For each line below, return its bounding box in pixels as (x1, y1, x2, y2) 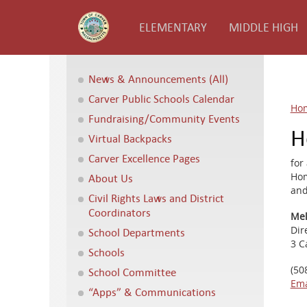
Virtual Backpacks (88, 131, 172, 145)
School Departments (88, 225, 185, 239)
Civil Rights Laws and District (88, 191, 224, 205)
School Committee (88, 265, 176, 279)
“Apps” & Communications (88, 284, 216, 299)
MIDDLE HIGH (229, 19, 298, 35)
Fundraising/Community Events (88, 111, 240, 125)
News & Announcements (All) (88, 71, 228, 86)
